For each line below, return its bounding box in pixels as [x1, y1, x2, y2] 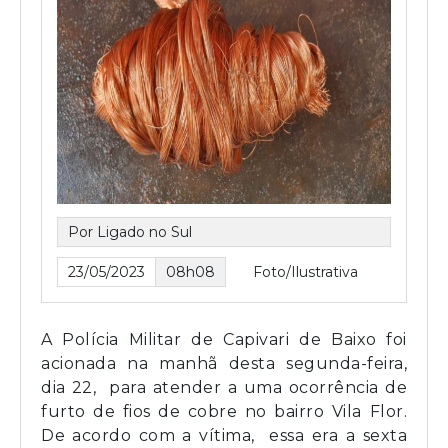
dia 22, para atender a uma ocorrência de [41, 378, 407, 398]
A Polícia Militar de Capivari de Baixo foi [41, 330, 407, 350]
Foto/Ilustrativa [253, 263, 358, 282]
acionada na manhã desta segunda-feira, [41, 354, 407, 374]
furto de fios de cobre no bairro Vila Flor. [41, 402, 407, 422]
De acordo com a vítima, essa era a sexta [41, 426, 407, 446]
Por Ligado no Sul [68, 223, 192, 242]
